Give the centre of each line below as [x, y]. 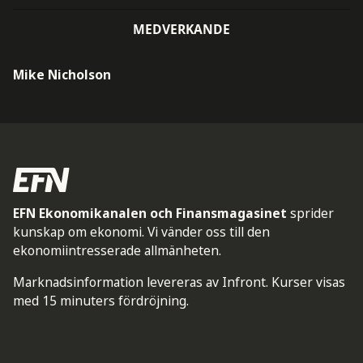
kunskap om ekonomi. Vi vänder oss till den [141, 232]
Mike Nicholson [62, 75]
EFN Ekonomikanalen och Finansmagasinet [149, 214]
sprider [312, 214]
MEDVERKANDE [181, 30]
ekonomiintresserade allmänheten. [117, 251]
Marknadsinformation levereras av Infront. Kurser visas [179, 282]
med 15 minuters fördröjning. [100, 300]
